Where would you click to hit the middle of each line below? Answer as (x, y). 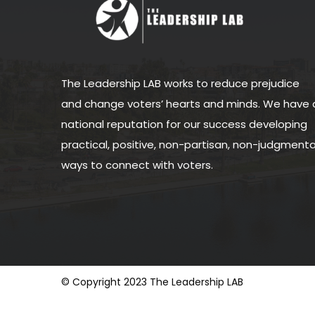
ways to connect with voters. (139, 165)
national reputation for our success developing (184, 124)
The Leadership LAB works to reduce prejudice (180, 83)
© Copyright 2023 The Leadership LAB (152, 282)
